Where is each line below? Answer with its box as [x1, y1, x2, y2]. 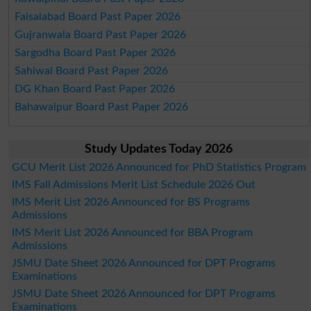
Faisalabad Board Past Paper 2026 [15, 10, 181, 22]
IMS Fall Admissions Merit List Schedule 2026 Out [11, 178, 255, 190]
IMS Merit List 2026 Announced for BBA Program [11, 226, 253, 238]
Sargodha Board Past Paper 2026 [15, 47, 176, 58]
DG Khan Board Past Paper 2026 [15, 83, 176, 94]
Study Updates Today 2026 [85, 142, 233, 155]
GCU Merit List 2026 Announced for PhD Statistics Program [11, 161, 306, 173]
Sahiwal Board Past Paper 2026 [15, 65, 169, 76]
